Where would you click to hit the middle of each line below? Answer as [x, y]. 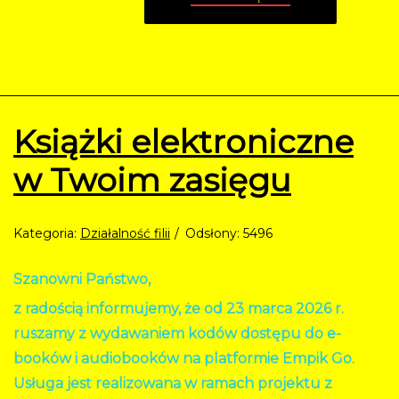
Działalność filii [125, 234]
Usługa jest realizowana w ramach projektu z [173, 384]
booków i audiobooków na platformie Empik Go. [184, 359]
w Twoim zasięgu [152, 180]
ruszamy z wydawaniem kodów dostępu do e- [177, 334]
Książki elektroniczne [183, 142]
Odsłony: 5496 [229, 234]
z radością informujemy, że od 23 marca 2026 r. [179, 309]
